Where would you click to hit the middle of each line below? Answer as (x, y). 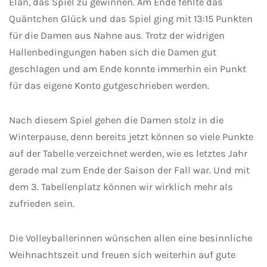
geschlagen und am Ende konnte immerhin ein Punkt (128, 69)
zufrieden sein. (42, 204)
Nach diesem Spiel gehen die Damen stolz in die (116, 120)
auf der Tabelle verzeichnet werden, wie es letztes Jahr (128, 154)
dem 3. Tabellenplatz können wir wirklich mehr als (121, 187)
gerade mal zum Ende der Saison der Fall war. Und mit (129, 170)
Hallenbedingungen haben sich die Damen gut (113, 52)
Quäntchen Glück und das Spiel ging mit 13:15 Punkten (131, 19)
